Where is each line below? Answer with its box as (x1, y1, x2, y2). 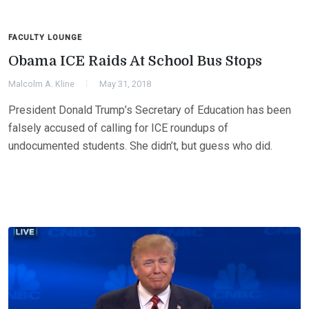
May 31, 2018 (99, 79, 151, 90)
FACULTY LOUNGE (8, 33, 82, 43)
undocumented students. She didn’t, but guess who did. (8, 139, 272, 153)
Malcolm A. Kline (8, 79, 74, 90)
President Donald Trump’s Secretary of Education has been (8, 103, 291, 117)
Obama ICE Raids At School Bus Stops (8, 53, 262, 70)
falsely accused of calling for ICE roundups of (8, 121, 228, 135)
